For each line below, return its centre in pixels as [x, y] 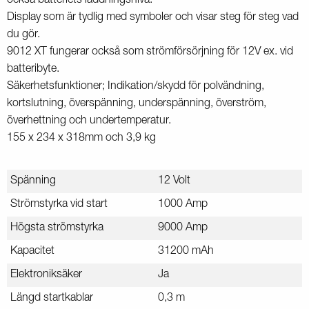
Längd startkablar [52, 298]
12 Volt [174, 181]
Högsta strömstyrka [57, 228]
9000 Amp [183, 228]
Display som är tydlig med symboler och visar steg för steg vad [153, 18]
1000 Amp [183, 205]
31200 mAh [186, 251]
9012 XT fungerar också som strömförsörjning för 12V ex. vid [150, 52]
